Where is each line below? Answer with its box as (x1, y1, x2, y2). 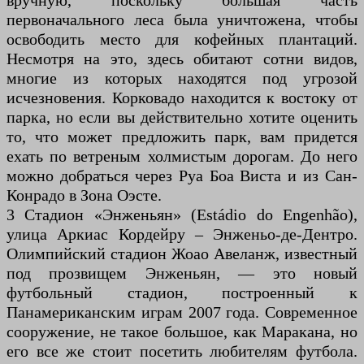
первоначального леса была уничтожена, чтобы (6, 11, 357, 29)
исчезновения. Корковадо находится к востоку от (6, 89, 357, 107)
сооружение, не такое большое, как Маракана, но (6, 323, 357, 341)
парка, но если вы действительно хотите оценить (6, 108, 357, 127)
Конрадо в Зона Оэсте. (6, 186, 162, 205)
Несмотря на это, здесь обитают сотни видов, (6, 50, 357, 68)
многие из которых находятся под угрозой (6, 69, 357, 88)
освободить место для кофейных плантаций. (6, 30, 357, 49)
